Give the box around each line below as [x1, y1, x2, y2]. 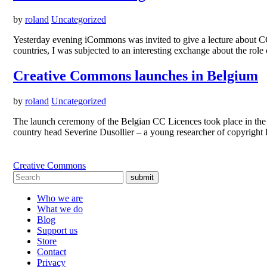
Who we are [37, 193, 83, 203]
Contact [37, 246, 66, 257]
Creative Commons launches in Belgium [13, 67, 258, 83]
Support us [37, 225, 77, 235]
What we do [37, 203, 83, 214]
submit [131, 172, 154, 182]
